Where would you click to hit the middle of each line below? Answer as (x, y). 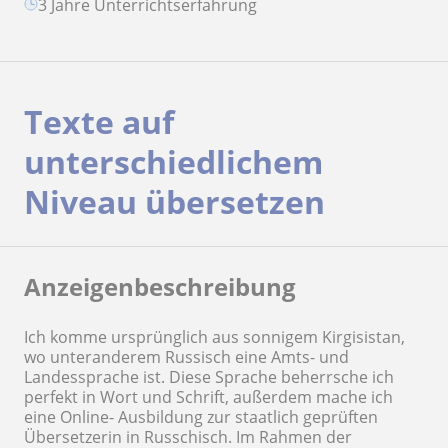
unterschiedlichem (173, 161)
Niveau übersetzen (174, 201)
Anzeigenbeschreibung (160, 286)
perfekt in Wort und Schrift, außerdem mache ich (208, 397)
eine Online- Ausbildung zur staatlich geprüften (201, 417)
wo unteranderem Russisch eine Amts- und (186, 357)
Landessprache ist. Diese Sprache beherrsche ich (209, 377)
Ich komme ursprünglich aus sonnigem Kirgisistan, (214, 337)
